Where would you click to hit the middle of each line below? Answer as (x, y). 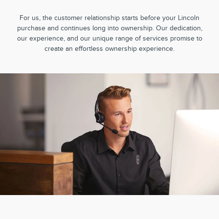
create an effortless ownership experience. (109, 49)
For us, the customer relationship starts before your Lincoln (109, 18)
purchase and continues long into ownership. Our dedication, (109, 28)
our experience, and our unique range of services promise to (109, 39)
